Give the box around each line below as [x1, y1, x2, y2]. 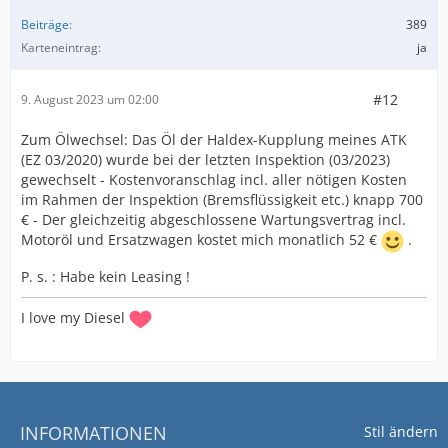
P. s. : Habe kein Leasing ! [21, 266, 190, 286]
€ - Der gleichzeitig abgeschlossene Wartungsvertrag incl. [21, 209, 406, 229]
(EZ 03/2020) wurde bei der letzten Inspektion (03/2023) [21, 149, 390, 169]
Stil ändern [364, 422, 438, 441]
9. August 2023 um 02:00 [21, 91, 159, 108]
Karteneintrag [21, 38, 98, 56]
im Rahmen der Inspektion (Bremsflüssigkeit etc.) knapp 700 [21, 189, 423, 209]
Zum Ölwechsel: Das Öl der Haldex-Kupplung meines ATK [21, 129, 407, 149]
